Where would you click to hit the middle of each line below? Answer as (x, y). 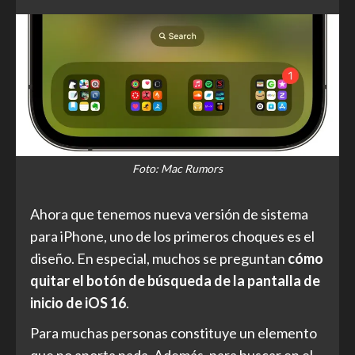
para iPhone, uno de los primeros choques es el (172, 237)
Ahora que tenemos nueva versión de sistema (169, 214)
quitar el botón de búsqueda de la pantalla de (175, 281)
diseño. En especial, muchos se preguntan (159, 259)
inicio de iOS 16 (78, 303)
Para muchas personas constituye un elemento (174, 333)
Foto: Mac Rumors (177, 169)
